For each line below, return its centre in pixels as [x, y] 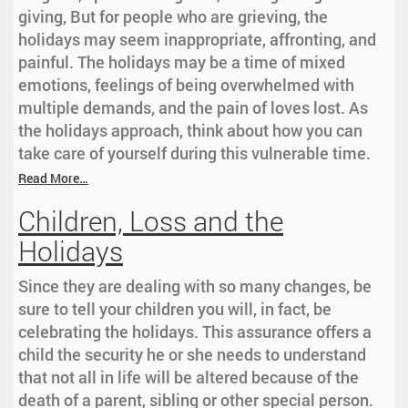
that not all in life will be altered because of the [189, 377]
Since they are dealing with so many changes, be [195, 286]
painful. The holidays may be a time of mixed [182, 62]
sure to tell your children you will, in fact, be [175, 309]
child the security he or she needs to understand [192, 355]
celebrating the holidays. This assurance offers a [195, 332]
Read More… [53, 178]
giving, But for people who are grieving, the [173, 17]
